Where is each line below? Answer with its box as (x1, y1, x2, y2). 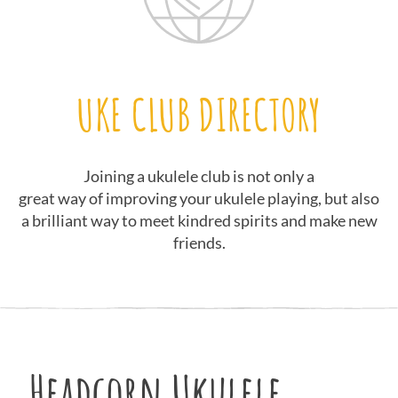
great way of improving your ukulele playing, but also (19, 187, 379, 208)
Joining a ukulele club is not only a (84, 165, 314, 186)
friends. (172, 232, 226, 252)
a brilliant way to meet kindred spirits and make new (20, 210, 378, 230)
